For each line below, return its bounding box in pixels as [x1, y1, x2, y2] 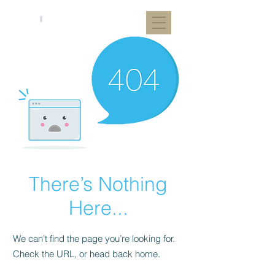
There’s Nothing [29, 172, 168, 196]
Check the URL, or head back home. [13, 248, 160, 260]
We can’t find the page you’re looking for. [13, 233, 175, 244]
